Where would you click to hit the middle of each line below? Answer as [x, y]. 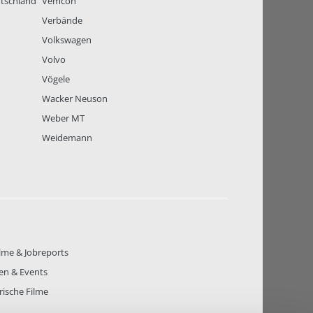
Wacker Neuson [75, 99]
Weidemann [67, 138]
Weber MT [64, 118]
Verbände [63, 21]
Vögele [56, 79]
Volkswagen [67, 40]
